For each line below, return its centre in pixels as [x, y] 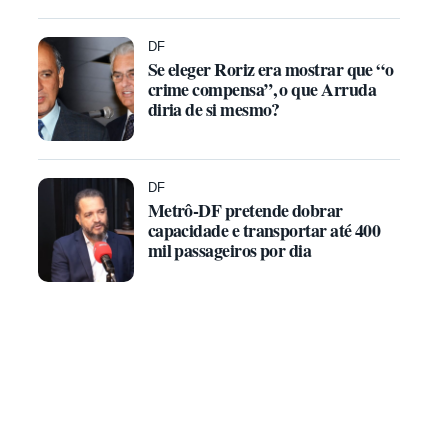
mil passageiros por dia [229, 250]
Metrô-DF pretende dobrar [245, 210]
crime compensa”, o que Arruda [262, 89]
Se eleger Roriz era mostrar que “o [270, 69]
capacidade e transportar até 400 [264, 230]
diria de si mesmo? [213, 109]
